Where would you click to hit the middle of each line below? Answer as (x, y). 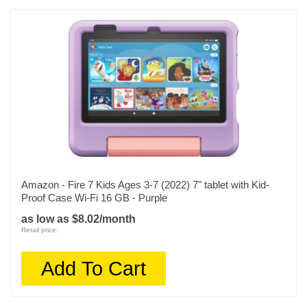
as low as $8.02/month (78, 219)
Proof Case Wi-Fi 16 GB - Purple (94, 198)
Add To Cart (94, 268)
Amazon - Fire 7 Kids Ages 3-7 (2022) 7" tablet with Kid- (145, 185)
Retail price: (40, 230)
